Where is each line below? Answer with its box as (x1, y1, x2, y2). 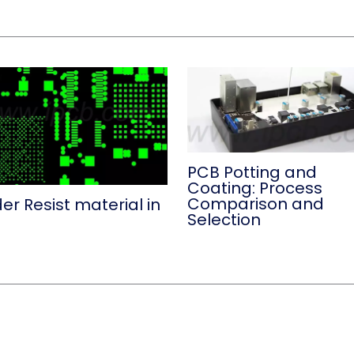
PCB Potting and (186, 161, 317, 184)
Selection (186, 209, 261, 232)
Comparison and (186, 193, 324, 216)
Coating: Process (186, 177, 322, 200)
